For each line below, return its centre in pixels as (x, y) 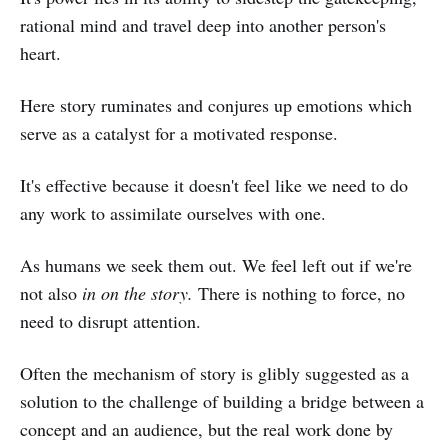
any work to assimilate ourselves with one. (173, 212)
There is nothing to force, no (301, 292)
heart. (40, 52)
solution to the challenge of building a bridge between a (222, 400)
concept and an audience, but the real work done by (206, 428)
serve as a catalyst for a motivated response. (179, 132)
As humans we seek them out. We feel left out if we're (216, 264)
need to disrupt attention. (110, 320)
